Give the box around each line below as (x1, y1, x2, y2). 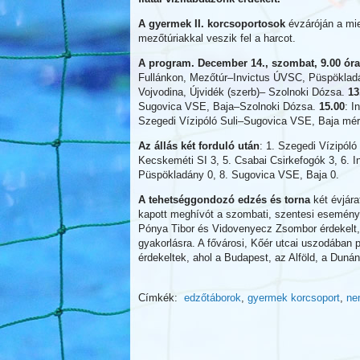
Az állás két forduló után (138, 140, 260, 152)
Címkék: (138, 292, 184, 304)
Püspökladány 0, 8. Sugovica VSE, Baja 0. (138, 169, 339, 181)
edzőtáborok (184, 292, 241, 304)
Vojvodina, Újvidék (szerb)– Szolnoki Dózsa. (138, 86, 348, 98)
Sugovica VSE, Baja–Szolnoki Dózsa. (138, 100, 319, 112)
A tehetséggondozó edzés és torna (138, 194, 310, 206)
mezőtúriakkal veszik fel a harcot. (138, 32, 296, 44)
